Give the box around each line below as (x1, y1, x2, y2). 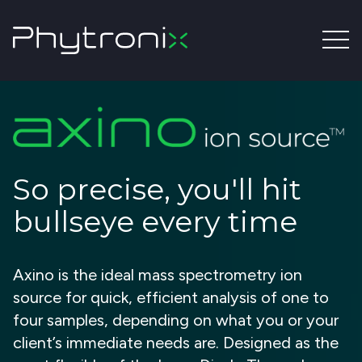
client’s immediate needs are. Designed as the (13, 332, 339, 352)
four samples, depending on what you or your (13, 309, 339, 330)
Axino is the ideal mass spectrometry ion (13, 264, 302, 284)
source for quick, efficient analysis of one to (13, 287, 329, 307)
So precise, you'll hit (13, 170, 301, 207)
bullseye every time (13, 203, 297, 239)
